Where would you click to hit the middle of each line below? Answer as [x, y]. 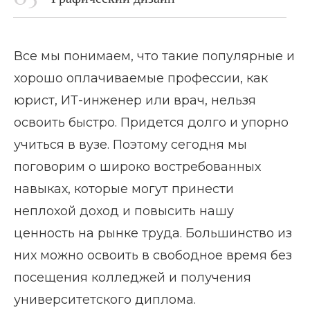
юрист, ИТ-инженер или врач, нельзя [135, 100]
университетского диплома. [105, 300]
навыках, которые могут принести [124, 189]
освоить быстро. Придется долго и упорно [151, 122]
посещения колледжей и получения [133, 277]
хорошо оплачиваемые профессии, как [141, 78]
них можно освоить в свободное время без [153, 255]
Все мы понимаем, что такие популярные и [154, 56]
